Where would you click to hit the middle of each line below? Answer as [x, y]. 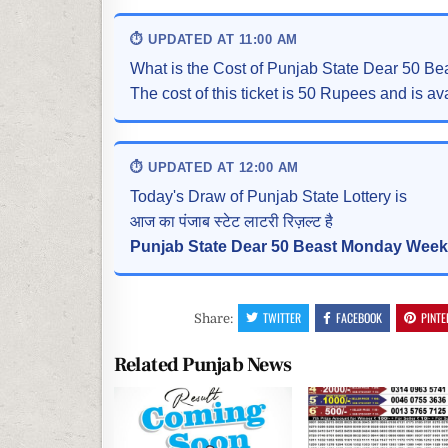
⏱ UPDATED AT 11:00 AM [214, 40]
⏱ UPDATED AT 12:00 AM [214, 168]
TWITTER [282, 318]
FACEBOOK [359, 318]
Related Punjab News [203, 365]
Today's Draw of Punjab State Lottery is [268, 197]
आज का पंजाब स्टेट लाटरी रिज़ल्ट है [231, 222]
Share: [215, 319]
